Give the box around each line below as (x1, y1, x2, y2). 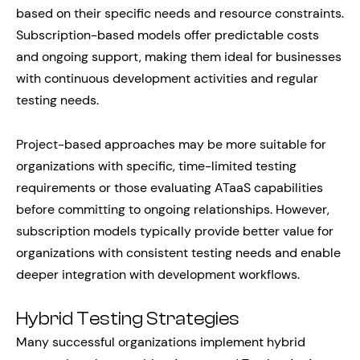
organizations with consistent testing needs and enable (16, 243, 341, 261)
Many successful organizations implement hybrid (16, 333, 305, 350)
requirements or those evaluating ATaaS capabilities (16, 178, 323, 196)
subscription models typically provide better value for (16, 222, 333, 239)
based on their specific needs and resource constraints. (16, 4, 344, 22)
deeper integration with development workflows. (16, 265, 300, 283)
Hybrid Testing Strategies (16, 308, 239, 329)
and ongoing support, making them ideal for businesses (16, 47, 342, 65)
